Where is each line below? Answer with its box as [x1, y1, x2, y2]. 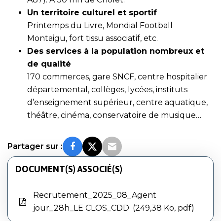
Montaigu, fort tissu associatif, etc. [27, 34, 158, 43]
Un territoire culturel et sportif [27, 8, 157, 17]
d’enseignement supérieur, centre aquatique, [27, 98, 208, 107]
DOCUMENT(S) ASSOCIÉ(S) [15, 164, 122, 174]
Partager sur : [7, 142, 63, 151]
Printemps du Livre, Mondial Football [27, 21, 173, 30]
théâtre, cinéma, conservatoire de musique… [27, 110, 201, 120]
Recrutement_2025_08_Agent [33, 190, 156, 200]
